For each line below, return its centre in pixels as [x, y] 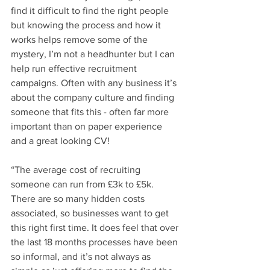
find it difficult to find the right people [91, 10]
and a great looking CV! [60, 140]
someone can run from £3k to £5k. [83, 184]
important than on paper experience [88, 126]
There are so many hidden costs [79, 198]
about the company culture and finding [94, 97]
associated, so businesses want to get [91, 213]
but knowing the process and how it [87, 25]
